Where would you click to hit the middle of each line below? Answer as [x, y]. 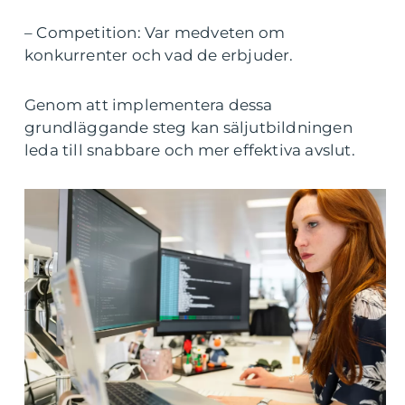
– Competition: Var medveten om [155, 33]
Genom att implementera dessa [149, 105]
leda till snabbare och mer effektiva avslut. [190, 150]
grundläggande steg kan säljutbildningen [188, 127]
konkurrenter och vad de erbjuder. [159, 55]
